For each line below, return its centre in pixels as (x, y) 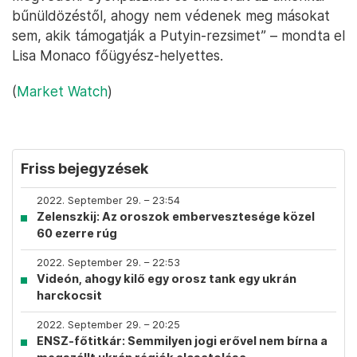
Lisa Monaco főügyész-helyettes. (118, 55)
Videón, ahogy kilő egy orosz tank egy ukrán (167, 279)
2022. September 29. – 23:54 (108, 200)
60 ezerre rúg (77, 233)
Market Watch (62, 91)
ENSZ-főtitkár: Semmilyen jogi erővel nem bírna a (182, 341)
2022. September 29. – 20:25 (108, 325)
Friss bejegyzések (84, 169)
